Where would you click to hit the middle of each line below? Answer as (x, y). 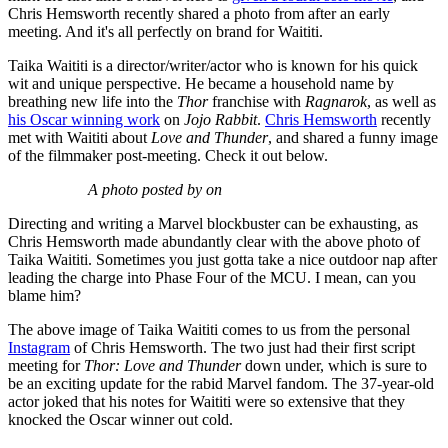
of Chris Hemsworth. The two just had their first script (242, 348)
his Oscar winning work (84, 120)
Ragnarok (336, 102)
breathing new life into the (92, 102)
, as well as (401, 102)
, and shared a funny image (353, 138)
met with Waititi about (79, 138)
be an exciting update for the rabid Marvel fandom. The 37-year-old (221, 384)
